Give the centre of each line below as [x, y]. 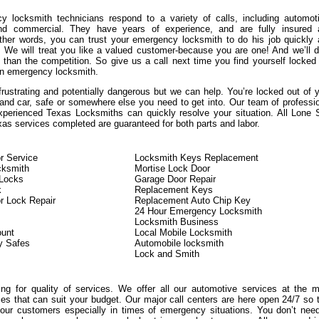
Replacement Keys [174, 190]
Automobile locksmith [179, 243]
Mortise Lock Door [172, 168]
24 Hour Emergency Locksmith [198, 211]
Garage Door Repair [175, 179]
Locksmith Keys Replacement [197, 158]
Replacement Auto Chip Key [193, 200]
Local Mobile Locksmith [183, 232]
